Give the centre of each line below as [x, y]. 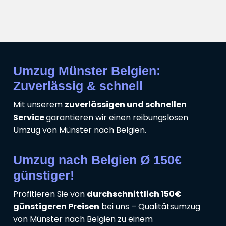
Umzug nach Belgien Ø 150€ [97, 160]
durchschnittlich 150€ [134, 194]
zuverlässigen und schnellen [126, 105]
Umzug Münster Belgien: [87, 71]
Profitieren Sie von [50, 194]
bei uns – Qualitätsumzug [150, 207]
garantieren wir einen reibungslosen [117, 118]
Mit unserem [39, 105]
